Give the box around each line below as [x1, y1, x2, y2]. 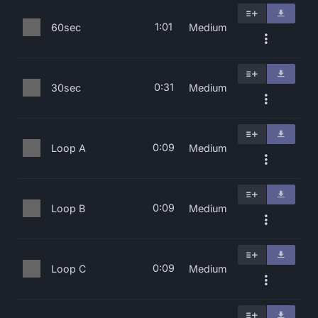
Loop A [51, 142, 86, 154]
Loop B [51, 202, 85, 214]
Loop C [51, 263, 86, 275]
